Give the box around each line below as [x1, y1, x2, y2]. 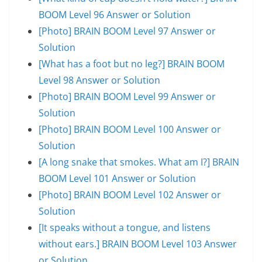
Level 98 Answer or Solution [39, 73, 160, 87]
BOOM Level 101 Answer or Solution [39, 171, 196, 185]
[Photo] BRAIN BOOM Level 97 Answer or [39, 24, 216, 37]
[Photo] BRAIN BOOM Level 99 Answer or [39, 89, 216, 103]
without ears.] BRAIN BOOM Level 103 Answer [39, 237, 237, 250]
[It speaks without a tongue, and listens [39, 220, 211, 234]
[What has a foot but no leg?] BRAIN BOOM [39, 57, 225, 70]
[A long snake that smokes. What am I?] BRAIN [39, 155, 239, 168]
